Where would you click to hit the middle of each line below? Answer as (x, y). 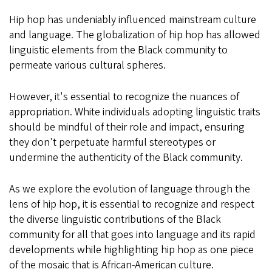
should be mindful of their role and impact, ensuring (127, 127)
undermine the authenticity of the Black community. (126, 157)
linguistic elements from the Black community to (118, 50)
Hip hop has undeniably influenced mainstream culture (133, 19)
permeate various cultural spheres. (87, 65)
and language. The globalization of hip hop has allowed (135, 35)
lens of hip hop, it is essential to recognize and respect (132, 204)
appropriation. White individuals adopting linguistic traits (135, 112)
